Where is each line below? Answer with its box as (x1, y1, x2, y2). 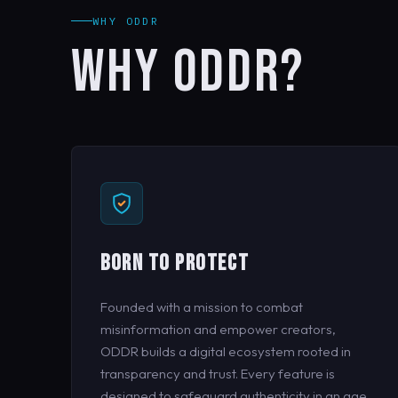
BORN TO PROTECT (100, 249, 250, 277)
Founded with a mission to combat (100, 298, 303, 315)
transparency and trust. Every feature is (100, 364, 335, 382)
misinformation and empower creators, (100, 320, 336, 338)
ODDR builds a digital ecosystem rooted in (100, 342, 351, 360)
